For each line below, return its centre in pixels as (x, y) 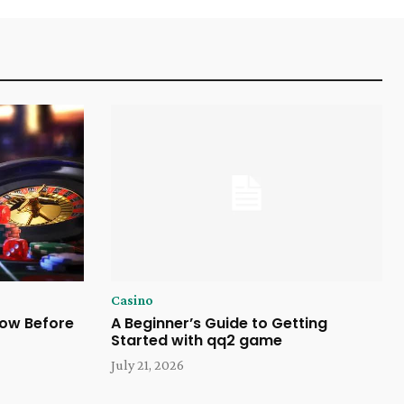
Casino (132, 300)
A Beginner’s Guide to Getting (219, 324)
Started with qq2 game (196, 341)
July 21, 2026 (147, 365)
